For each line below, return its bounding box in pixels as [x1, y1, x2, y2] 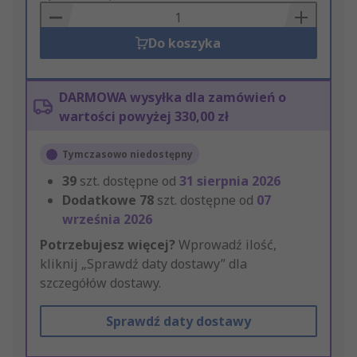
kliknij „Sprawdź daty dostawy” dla [40, 255, 247, 273]
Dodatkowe [62, 191, 136, 210]
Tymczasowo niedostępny [62, 147, 193, 162]
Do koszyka [148, 34, 222, 53]
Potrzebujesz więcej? [40, 236, 175, 254]
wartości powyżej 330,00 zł [59, 108, 229, 126]
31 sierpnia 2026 [179, 172, 280, 190]
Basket [40, 5, 81, 23]
